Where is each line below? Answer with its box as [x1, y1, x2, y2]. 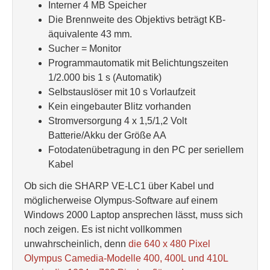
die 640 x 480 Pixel [128, 239, 210, 249]
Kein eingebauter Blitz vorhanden [48, 101, 191, 111]
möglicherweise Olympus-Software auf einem [24, 195, 218, 206]
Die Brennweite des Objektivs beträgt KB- [48, 14, 225, 25]
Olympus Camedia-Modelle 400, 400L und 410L [24, 253, 228, 263]
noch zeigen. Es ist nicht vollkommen [24, 224, 182, 234]
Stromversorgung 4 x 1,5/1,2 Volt [48, 116, 187, 126]
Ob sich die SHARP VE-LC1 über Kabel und [24, 181, 214, 191]
